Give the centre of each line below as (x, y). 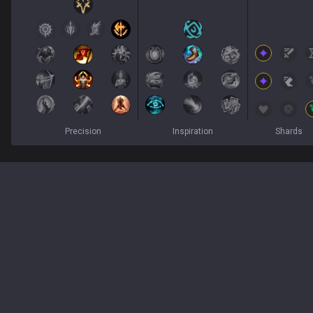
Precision (83, 131)
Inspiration (193, 131)
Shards (289, 131)
